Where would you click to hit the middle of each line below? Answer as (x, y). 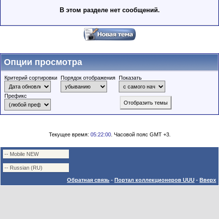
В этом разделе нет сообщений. (109, 10)
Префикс (16, 96)
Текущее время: (69, 134)
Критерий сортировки (31, 78)
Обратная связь (88, 180)
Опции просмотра (43, 62)
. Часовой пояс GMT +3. (141, 134)
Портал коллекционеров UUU (154, 180)
